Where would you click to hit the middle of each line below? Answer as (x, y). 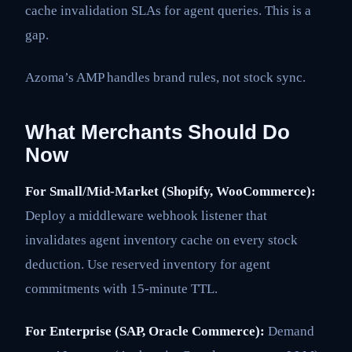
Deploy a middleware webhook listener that (146, 216)
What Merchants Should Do (158, 132)
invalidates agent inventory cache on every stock (161, 240)
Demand (290, 331)
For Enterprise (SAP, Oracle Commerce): (145, 331)
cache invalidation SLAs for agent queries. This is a (168, 11)
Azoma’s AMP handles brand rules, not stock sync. (165, 77)
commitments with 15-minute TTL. (121, 289)
